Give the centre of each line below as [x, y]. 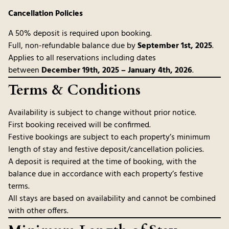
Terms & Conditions [74, 90]
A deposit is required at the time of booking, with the [102, 162]
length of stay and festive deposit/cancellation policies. [106, 150]
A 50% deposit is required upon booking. [80, 33]
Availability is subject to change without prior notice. [102, 113]
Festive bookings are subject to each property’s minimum [109, 137]
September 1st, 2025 [175, 46]
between [25, 70]
